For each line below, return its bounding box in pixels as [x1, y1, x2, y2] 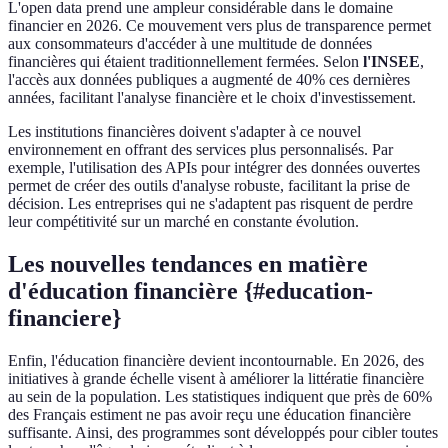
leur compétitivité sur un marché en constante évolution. [8, 213, 359, 231]
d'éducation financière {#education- [8, 278, 373, 305]
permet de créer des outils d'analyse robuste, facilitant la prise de [8, 177, 410, 195]
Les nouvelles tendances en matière [8, 251, 368, 278]
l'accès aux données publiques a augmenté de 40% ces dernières [8, 71, 410, 89]
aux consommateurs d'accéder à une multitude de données [8, 35, 372, 53]
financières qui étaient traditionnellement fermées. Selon [8, 53, 363, 71]
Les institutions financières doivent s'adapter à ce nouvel [8, 123, 361, 141]
